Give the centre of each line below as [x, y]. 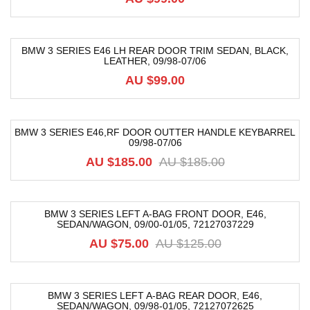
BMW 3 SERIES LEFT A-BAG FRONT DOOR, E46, [155, 214]
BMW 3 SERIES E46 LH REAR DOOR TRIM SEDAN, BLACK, [155, 51]
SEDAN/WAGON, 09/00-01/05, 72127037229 [155, 224]
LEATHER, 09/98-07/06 [155, 61]
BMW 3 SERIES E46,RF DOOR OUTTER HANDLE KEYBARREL [155, 132]
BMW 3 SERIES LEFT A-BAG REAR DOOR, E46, [155, 295]
